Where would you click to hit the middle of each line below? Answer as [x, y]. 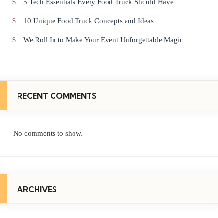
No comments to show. [48, 133]
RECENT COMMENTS [57, 96]
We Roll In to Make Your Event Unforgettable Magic [103, 40]
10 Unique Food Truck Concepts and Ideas [89, 21]
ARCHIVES [37, 189]
